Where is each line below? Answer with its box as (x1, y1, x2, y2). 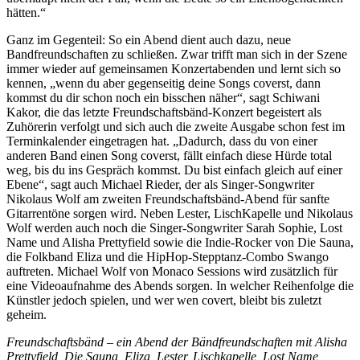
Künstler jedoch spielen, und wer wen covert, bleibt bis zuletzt (6, 293, 321, 308)
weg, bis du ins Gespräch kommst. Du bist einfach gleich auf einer (6, 163, 342, 178)
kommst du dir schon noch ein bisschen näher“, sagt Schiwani (6, 91, 320, 105)
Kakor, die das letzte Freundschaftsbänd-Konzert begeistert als (6, 105, 321, 120)
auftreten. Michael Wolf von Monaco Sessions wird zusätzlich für (6, 264, 337, 279)
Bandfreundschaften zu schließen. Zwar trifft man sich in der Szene (6, 47, 347, 62)
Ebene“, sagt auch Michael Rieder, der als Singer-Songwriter (6, 178, 314, 192)
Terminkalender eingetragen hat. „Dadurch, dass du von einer (6, 134, 317, 149)
